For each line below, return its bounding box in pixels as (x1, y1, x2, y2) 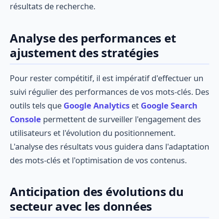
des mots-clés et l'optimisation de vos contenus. (10, 154, 187, 166)
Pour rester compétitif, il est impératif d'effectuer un (10, 72, 203, 84)
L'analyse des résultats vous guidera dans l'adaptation (10, 141, 209, 153)
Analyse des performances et (10, 29, 176, 46)
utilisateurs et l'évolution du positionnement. (10, 127, 175, 139)
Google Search (141, 100, 197, 111)
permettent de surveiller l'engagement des (41, 113, 201, 125)
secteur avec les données (10, 198, 153, 215)
